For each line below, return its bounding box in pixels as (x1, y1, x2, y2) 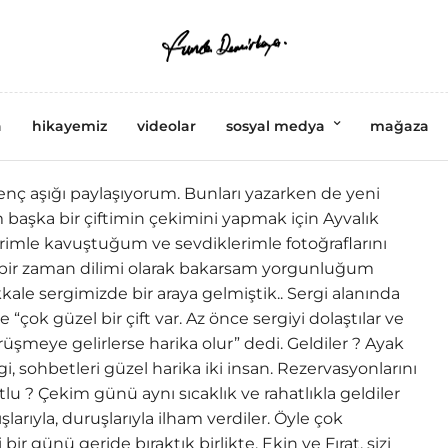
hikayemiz (32, 117, 107, 135)
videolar (137, 117, 196, 135)
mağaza (370, 117, 429, 135)
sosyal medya (226, 117, 325, 135)
